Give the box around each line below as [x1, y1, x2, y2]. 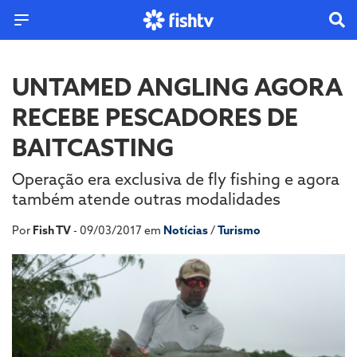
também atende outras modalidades [12, 189, 280, 209]
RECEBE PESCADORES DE [12, 102, 298, 132]
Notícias [163, 223, 210, 237]
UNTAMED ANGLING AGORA [12, 72, 343, 102]
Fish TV [33, 223, 71, 237]
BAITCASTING [12, 132, 174, 163]
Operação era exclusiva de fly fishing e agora [12, 169, 339, 189]
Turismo [218, 223, 261, 237]
